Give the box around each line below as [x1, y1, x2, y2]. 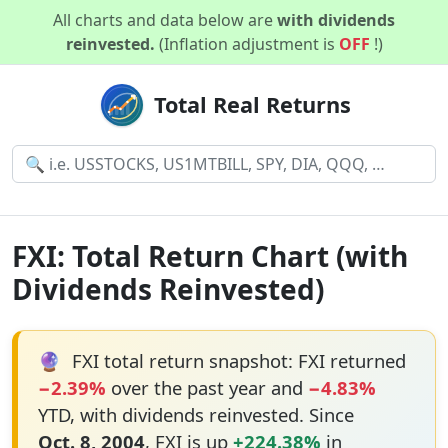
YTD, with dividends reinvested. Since [37, 402, 354, 427]
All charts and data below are [53, 9, 277, 31]
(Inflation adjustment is [158, 33, 339, 55]
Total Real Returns [153, 90, 351, 119]
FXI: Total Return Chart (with [12, 237, 408, 275]
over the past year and [105, 375, 308, 400]
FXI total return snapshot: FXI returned [66, 348, 406, 373]
